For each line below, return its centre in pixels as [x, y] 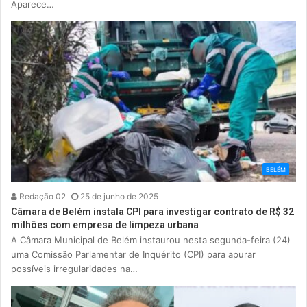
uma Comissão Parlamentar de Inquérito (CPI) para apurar [133, 255]
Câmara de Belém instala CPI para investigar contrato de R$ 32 [152, 212]
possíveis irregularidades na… [74, 269]
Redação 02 [41, 197]
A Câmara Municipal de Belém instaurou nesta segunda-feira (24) [151, 240]
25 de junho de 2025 [119, 197]
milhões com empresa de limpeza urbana [105, 225]
